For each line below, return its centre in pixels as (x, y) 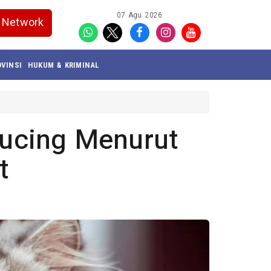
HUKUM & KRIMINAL (64, 65)
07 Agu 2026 (140, 15)
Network (23, 23)
